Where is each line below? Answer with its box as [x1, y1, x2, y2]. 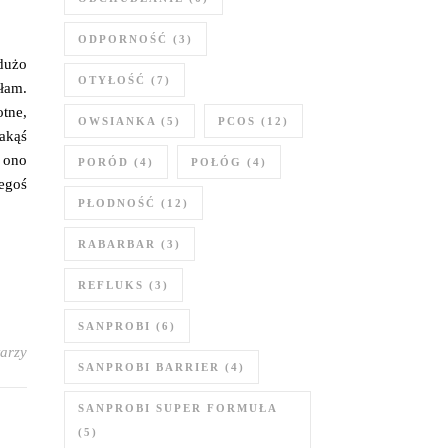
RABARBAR [78, 238, 156, 250]
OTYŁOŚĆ [78, 74, 146, 86]
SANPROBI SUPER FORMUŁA [78, 402, 277, 414]
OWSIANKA [78, 115, 156, 127]
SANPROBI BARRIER [78, 361, 220, 373]
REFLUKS [78, 279, 144, 291]
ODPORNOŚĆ [78, 33, 168, 45]
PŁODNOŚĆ [78, 197, 156, 209]
